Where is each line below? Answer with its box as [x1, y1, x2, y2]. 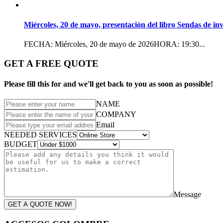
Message [174, 190, 201, 199]
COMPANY [96, 110, 136, 119]
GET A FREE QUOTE [4, 58, 99, 69]
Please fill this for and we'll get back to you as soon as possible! [4, 79, 213, 88]
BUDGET [4, 140, 37, 149]
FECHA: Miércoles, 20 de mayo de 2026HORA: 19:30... [24, 39, 205, 48]
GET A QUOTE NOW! [8, 201, 72, 209]
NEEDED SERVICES [4, 130, 77, 139]
